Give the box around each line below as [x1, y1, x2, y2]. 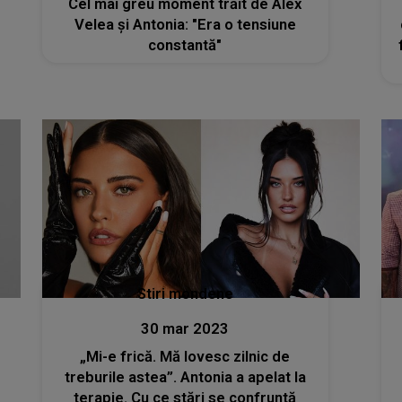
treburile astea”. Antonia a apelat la [64, 369, 306, 387]
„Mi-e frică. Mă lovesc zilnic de [80, 348, 291, 366]
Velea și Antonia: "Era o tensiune [74, 15, 296, 33]
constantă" [148, 36, 223, 54]
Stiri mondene [136, 285, 233, 303]
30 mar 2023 [141, 320, 230, 338]
